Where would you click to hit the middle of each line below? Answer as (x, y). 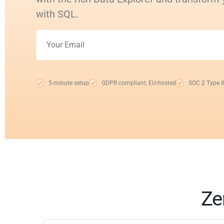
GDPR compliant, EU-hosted (139, 83)
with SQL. (57, 14)
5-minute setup (69, 83)
